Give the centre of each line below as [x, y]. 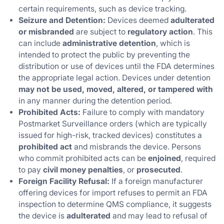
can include [41, 43]
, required [198, 158]
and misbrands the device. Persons [137, 147]
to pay [31, 170]
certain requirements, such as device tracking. [103, 9]
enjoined [165, 158]
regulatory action [160, 32]
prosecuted [159, 170]
